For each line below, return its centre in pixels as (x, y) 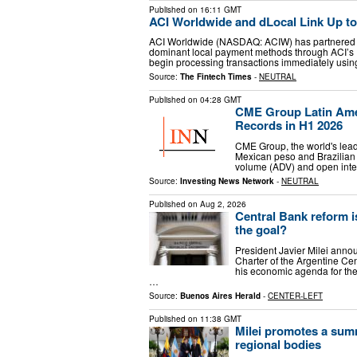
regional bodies (278, 344)
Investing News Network (227, 180)
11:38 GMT (221, 318)
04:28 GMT (221, 100)
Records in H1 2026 (289, 126)
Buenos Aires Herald (220, 295)
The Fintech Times (216, 77)
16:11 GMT (221, 9)
